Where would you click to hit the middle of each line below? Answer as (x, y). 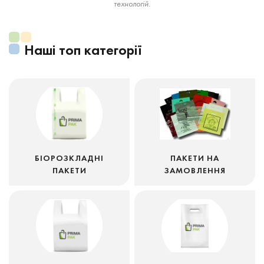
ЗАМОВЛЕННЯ (195, 170)
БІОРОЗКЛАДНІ (69, 158)
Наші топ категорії (83, 50)
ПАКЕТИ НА (195, 158)
